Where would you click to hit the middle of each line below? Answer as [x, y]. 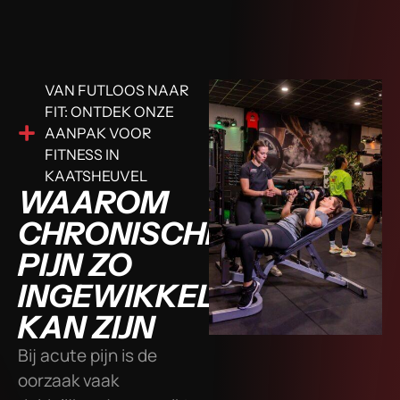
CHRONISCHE [121, 233]
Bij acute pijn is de [87, 355]
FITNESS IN [82, 154]
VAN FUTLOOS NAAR [117, 90]
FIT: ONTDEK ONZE [109, 111]
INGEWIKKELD [129, 296]
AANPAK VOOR [98, 133]
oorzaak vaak [68, 380]
